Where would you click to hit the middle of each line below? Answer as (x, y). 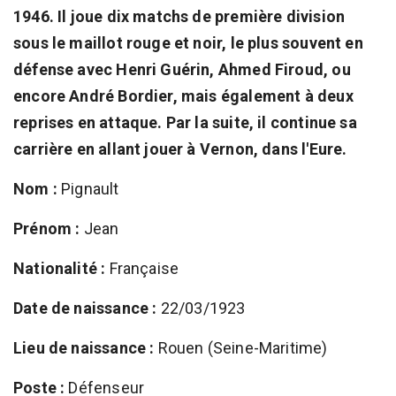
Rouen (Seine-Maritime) (241, 348)
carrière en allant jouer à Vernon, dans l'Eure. (180, 149)
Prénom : (47, 228)
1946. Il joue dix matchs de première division (179, 16)
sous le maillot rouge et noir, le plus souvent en (188, 43)
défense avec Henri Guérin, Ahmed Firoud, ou (182, 69)
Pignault (88, 189)
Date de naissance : (85, 308)
